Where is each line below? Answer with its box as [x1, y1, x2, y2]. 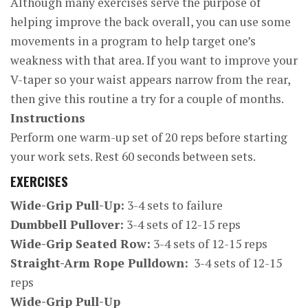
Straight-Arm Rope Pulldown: [10, 255, 188, 271]
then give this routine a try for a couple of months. [10, 91, 284, 107]
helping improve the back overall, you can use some [10, 14, 291, 30]
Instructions [10, 110, 85, 126]
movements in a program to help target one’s [10, 33, 256, 49]
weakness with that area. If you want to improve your [10, 52, 298, 68]
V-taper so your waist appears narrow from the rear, [10, 71, 290, 87]
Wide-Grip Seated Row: [10, 236, 151, 252]
